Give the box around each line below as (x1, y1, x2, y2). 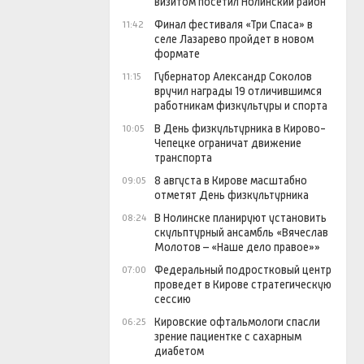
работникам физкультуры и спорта (154, 99, 327, 113)
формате (154, 47, 200, 61)
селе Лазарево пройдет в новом (154, 32, 314, 46)
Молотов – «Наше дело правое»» (154, 240, 320, 254)
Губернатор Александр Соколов (154, 70, 312, 84)
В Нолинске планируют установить (154, 211, 327, 225)
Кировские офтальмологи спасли (154, 315, 320, 329)
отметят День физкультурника (154, 188, 309, 202)
